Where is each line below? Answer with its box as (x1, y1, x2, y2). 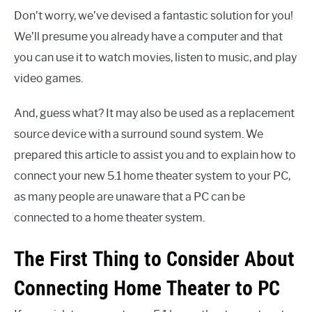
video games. (14, 72, 83, 85)
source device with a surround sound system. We (14, 127, 263, 141)
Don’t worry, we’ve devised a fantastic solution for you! (14, 9, 293, 22)
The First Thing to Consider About (14, 246, 295, 272)
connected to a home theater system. (14, 211, 205, 224)
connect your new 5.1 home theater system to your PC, (14, 169, 290, 182)
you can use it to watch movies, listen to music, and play (14, 51, 297, 64)
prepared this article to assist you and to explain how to (14, 148, 296, 162)
